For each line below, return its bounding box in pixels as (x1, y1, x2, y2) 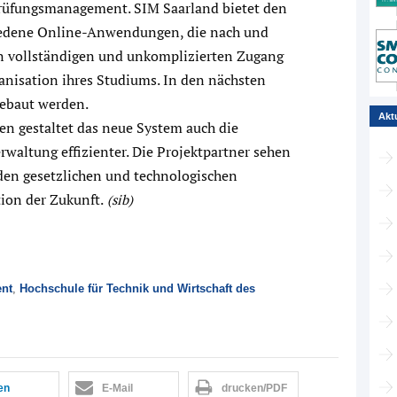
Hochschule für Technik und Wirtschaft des (19, 282, 255, 296)
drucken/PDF (222, 382, 287, 395)
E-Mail (102, 382, 133, 395)
